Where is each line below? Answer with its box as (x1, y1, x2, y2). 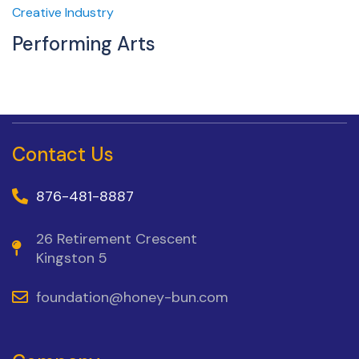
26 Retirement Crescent (36, 229, 197, 249)
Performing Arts (12, 31, 155, 57)
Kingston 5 (36, 248, 107, 268)
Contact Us (12, 142, 114, 167)
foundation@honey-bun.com (36, 288, 228, 308)
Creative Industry (12, 4, 114, 22)
